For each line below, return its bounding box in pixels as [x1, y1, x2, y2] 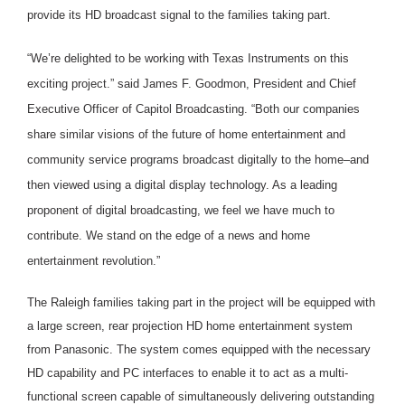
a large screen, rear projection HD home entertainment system [27, 318, 353, 333]
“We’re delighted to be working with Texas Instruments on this [27, 51, 349, 65]
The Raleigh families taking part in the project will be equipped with [27, 295, 375, 309]
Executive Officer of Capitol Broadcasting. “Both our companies [27, 101, 360, 116]
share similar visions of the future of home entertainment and [27, 127, 345, 141]
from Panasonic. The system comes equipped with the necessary [27, 342, 371, 356]
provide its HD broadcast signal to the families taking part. [27, 7, 331, 22]
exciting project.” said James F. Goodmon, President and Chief [27, 76, 356, 90]
